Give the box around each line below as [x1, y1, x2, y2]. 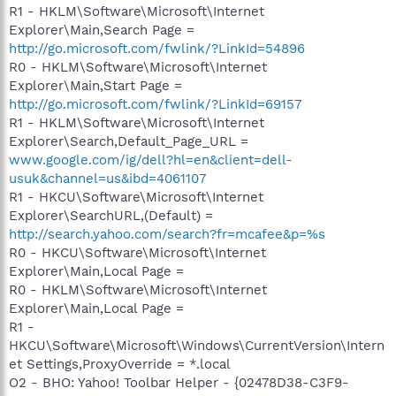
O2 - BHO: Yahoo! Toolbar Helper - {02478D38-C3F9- [9, 375, 349, 391]
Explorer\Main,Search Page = [9, 22, 194, 38]
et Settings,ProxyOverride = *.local [9, 356, 231, 372]
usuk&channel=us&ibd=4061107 [9, 171, 206, 187]
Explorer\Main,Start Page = [9, 78, 182, 94]
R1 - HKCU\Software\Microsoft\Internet [9, 189, 263, 205]
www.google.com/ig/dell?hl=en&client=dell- [9, 152, 293, 168]
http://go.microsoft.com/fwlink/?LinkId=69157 [9, 96, 301, 112]
